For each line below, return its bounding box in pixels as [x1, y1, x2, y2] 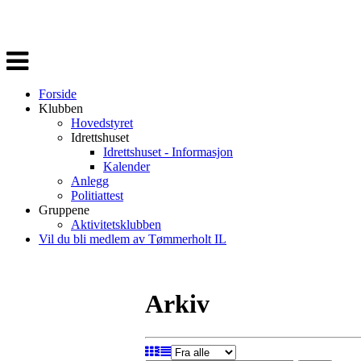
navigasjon [6, 62, 60, 76]
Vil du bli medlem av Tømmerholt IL [39, 232, 226, 246]
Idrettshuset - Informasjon [103, 145, 233, 159]
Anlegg [71, 174, 109, 188]
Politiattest [71, 189, 123, 202]
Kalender [103, 160, 150, 173]
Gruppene [39, 203, 89, 217]
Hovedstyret [71, 116, 133, 130]
